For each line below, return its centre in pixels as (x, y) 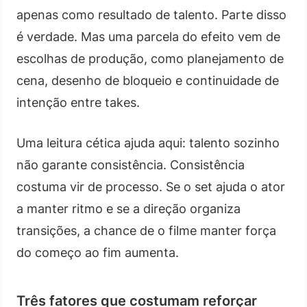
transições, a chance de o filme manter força (146, 230)
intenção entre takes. (78, 102)
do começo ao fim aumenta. (98, 252)
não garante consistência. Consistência (131, 164)
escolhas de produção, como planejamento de (150, 58)
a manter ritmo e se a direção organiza (128, 208)
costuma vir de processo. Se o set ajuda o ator (151, 186)
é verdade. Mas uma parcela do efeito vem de (148, 36)
